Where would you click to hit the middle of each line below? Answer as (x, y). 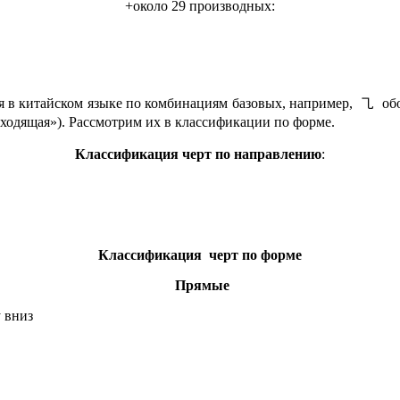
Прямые (202, 285)
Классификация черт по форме (200, 254)
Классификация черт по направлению (198, 154)
